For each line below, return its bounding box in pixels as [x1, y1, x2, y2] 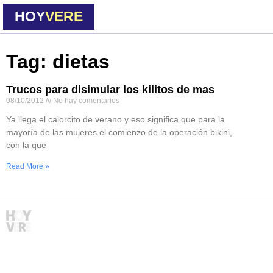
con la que [6, 140, 46, 150]
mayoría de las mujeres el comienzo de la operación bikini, [6, 127, 232, 137]
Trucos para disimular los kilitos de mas [6, 83, 214, 96]
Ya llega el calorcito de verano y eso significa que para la [6, 115, 225, 124]
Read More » [6, 162, 49, 171]
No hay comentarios [51, 96, 119, 105]
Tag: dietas [6, 51, 110, 73]
